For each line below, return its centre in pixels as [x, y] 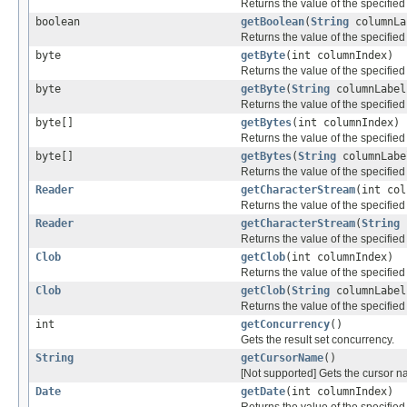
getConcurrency [285, 324]
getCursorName [282, 357]
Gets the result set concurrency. [318, 339]
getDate [263, 391]
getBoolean [273, 21]
